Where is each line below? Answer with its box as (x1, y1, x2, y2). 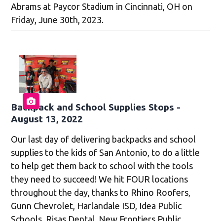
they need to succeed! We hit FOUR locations (11, 174, 188, 184)
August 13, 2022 (11, 113, 83, 125)
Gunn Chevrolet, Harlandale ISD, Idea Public (11, 201, 182, 211)
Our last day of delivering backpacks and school (11, 134, 196, 145)
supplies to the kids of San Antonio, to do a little (11, 147, 200, 158)
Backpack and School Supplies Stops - (11, 102, 181, 113)
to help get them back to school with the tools (11, 161, 193, 171)
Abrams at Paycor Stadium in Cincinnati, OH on (11, 1, 193, 12)
